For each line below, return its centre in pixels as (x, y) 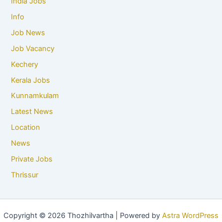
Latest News (32, 112)
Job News (28, 32)
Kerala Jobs (31, 80)
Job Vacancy (33, 48)
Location (26, 128)
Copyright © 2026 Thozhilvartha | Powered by (83, 215)
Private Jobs (32, 159)
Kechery (25, 64)
